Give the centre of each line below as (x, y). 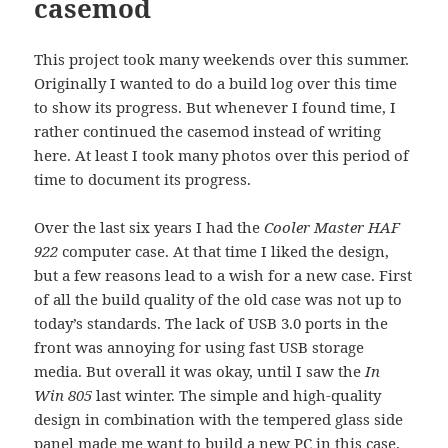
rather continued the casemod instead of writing (208, 130)
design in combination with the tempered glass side (219, 418)
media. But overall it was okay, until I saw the (200, 370)
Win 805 (63, 394)
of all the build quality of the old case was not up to (218, 298)
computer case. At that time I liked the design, (224, 250)
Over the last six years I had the (149, 226)
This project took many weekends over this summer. (222, 58)
